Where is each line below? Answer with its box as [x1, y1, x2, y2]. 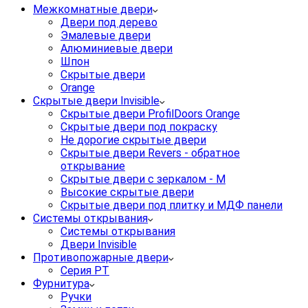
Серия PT [60, 264, 109, 278]
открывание [60, 159, 125, 173]
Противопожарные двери [33, 251, 168, 265]
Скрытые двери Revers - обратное [60, 146, 240, 160]
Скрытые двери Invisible [33, 94, 159, 108]
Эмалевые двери [60, 29, 151, 43]
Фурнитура [33, 277, 89, 291]
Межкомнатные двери [33, 3, 153, 16]
